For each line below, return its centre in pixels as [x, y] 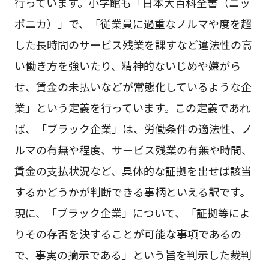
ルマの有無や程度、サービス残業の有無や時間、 [133, 150]
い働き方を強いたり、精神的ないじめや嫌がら [127, 66]
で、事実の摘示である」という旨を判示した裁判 [133, 255]
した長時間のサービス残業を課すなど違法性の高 [133, 45]
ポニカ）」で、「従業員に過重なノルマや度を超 [133, 24]
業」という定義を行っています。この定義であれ [132, 108]
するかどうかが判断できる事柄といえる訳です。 [132, 192]
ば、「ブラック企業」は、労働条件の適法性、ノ [133, 129]
